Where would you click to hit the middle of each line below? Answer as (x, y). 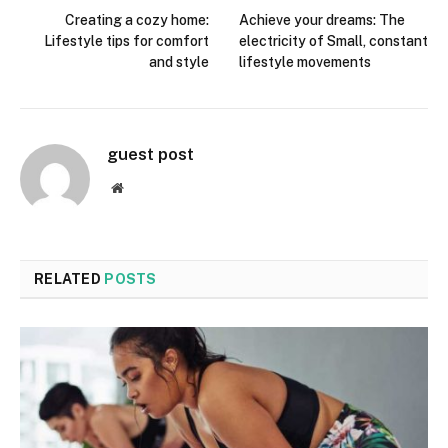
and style (179, 61)
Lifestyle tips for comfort (126, 40)
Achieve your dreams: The (322, 19)
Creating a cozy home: (137, 19)
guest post (150, 153)
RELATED (69, 278)
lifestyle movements (305, 61)
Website (144, 186)
